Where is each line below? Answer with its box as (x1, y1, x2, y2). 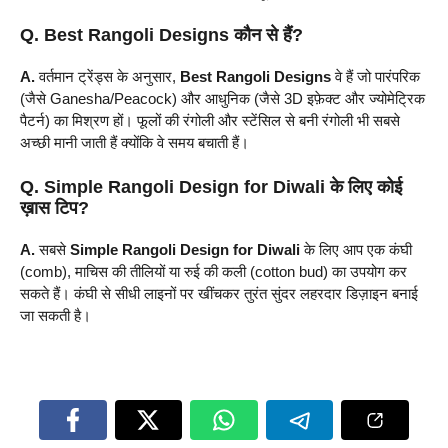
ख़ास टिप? (20, 197, 89, 218)
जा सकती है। (20, 306, 91, 324)
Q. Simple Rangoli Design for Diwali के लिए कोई (20, 176, 402, 197)
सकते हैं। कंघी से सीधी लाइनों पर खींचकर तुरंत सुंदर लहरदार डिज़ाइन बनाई (20, 284, 418, 302)
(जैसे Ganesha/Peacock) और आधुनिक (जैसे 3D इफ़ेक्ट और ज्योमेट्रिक (20, 90, 425, 108)
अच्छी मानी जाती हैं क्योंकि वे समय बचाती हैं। (20, 134, 249, 152)
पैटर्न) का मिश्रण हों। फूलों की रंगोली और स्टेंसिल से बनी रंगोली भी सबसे (20, 112, 400, 130)
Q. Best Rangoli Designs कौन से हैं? (20, 25, 303, 46)
